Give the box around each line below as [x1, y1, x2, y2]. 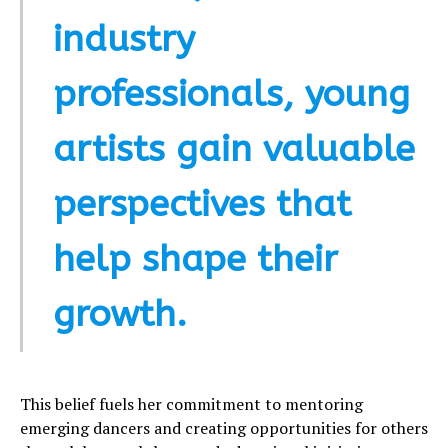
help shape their [53, 238, 338, 281]
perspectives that [53, 183, 351, 226]
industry [53, 18, 195, 61]
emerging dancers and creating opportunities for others [20, 417, 428, 440]
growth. [53, 293, 187, 336]
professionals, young [53, 73, 410, 116]
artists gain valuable [53, 128, 415, 171]
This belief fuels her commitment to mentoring [20, 393, 363, 416]
